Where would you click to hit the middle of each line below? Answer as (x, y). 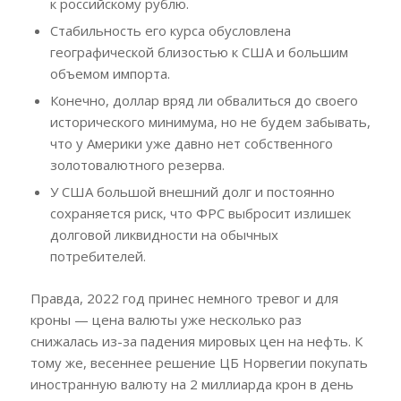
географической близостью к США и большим (199, 52)
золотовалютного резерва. (137, 165)
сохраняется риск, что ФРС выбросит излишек (200, 213)
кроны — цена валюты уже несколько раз (166, 320)
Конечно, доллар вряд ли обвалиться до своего (204, 101)
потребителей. (98, 256)
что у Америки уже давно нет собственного (191, 144)
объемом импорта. (110, 74)
